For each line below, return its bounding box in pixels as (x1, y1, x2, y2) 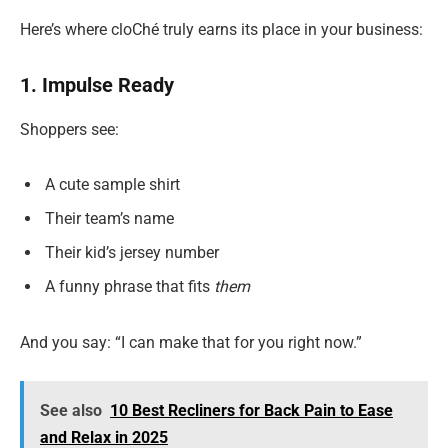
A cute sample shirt (45, 175, 180, 195)
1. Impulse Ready (20, 73, 174, 98)
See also (39, 400, 102, 420)
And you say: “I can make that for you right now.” (20, 333, 362, 353)
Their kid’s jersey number (45, 243, 219, 263)
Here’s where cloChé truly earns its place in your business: (20, 19, 423, 39)
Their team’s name (45, 209, 174, 229)
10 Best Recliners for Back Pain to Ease (109, 400, 393, 420)
